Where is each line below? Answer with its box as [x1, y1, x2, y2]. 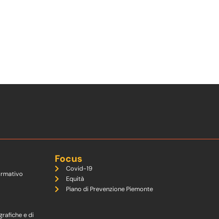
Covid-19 [66, 164, 92, 173]
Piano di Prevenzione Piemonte [66, 185, 153, 193]
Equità [66, 175, 84, 183]
